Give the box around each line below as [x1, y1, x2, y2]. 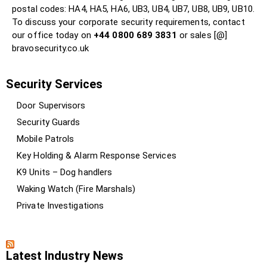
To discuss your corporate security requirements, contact [12, 16, 245, 27]
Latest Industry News [6, 248, 123, 263]
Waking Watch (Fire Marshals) [17, 183, 135, 194]
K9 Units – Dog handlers [17, 166, 113, 178]
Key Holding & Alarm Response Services [17, 150, 176, 161]
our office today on [12, 29, 94, 41]
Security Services [6, 76, 103, 91]
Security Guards [17, 116, 80, 128]
